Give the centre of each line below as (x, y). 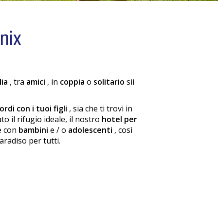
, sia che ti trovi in (101, 109)
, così (123, 130)
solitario (110, 82)
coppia (73, 82)
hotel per (119, 119)
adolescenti (91, 130)
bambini (34, 130)
